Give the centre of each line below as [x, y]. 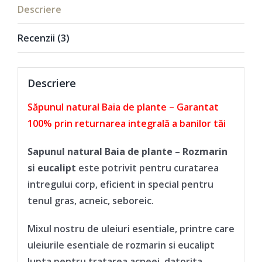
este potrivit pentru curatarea [147, 168]
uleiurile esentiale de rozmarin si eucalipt [121, 245]
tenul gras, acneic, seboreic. [90, 201]
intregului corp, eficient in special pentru [120, 185]
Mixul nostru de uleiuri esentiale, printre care [131, 229]
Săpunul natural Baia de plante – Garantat [123, 107]
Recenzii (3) [44, 38]
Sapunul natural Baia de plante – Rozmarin [127, 152]
